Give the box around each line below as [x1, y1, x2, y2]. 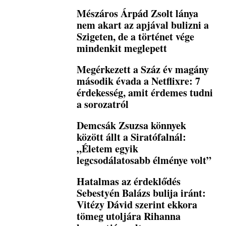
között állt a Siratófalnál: [77, 130, 187, 144]
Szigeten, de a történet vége [77, 29, 195, 44]
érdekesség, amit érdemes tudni [77, 85, 213, 100]
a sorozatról [77, 97, 129, 111]
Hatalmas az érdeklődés [77, 174, 181, 189]
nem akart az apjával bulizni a [77, 18, 209, 32]
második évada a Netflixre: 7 [77, 74, 201, 88]
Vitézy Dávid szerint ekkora [77, 197, 198, 212]
